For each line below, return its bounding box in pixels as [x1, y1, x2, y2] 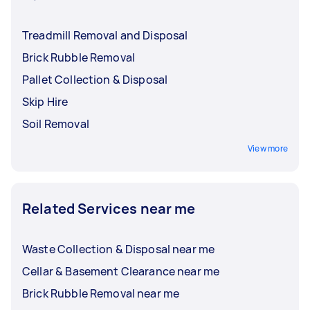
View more [247, 142, 288, 154]
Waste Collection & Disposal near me [22, 241, 215, 257]
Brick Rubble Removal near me [22, 285, 180, 301]
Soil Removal [22, 116, 89, 131]
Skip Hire [22, 93, 69, 109]
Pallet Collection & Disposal [22, 71, 168, 87]
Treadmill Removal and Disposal [22, 27, 188, 43]
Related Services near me [22, 199, 196, 218]
